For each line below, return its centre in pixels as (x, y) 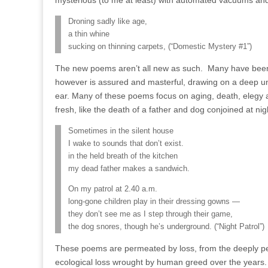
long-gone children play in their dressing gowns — (154, 201)
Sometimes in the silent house (121, 131)
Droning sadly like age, (108, 22)
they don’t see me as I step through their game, (150, 214)
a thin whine (89, 34)
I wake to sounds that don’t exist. (126, 144)
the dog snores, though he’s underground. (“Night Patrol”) (166, 226)
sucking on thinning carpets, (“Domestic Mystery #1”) (160, 47)
